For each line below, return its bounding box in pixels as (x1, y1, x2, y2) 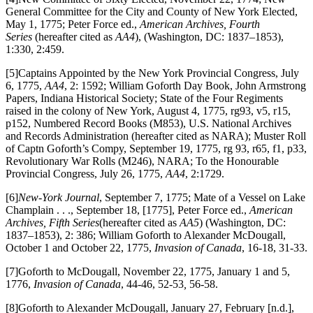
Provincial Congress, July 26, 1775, (6, 167, 166, 180)
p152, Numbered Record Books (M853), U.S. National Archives (6, 117, 291, 129)
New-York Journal (18, 191, 99, 203)
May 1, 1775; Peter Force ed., (6, 17, 140, 30)
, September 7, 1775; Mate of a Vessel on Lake (99, 191, 305, 203)
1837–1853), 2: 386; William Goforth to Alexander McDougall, (6, 228, 286, 241)
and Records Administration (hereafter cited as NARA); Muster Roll (6, 129, 306, 142)
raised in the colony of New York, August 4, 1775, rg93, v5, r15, (6, 104, 291, 117)
